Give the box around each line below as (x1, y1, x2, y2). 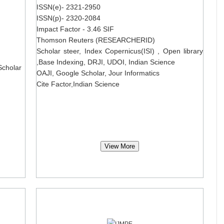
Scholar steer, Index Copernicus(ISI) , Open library (36, 47, 203, 55)
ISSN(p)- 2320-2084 (36, 14, 100, 22)
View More (104, 142, 135, 150)
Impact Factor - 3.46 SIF (36, 25, 114, 33)
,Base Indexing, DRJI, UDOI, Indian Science (36, 58, 175, 66)
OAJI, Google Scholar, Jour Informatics (36, 69, 159, 77)
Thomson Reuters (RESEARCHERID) (36, 36, 155, 44)
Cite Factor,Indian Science (36, 80, 119, 88)
